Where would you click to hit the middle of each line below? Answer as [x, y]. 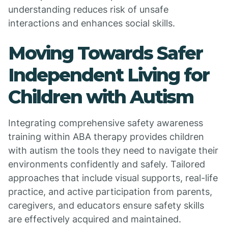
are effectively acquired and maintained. [95, 219]
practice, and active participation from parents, [110, 192]
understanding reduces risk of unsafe [88, 9]
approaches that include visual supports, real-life [113, 178]
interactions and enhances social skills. [92, 23]
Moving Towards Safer [105, 53]
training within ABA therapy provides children [106, 137]
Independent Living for [109, 75]
